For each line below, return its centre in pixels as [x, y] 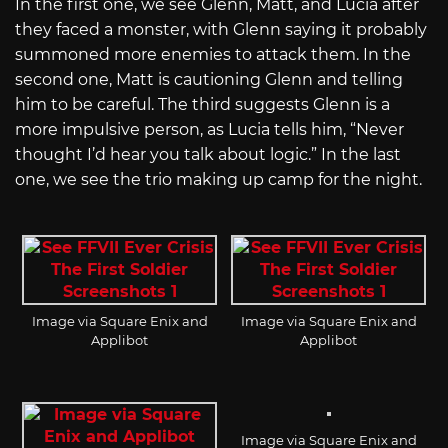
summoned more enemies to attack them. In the [213, 55]
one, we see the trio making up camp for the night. [218, 180]
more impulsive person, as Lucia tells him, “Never [209, 130]
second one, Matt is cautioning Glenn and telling [209, 80]
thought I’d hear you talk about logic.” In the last [208, 155]
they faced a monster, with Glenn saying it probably [221, 30]
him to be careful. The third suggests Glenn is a [202, 105]
